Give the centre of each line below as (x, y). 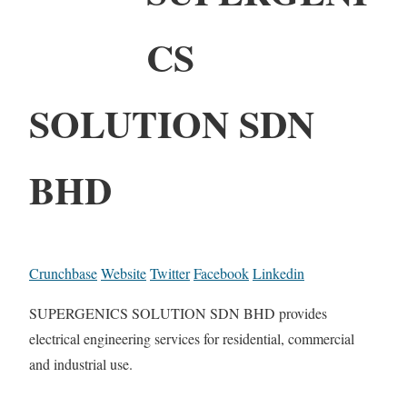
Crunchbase (63, 273)
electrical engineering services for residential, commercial (192, 338)
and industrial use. (81, 363)
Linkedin (278, 273)
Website (124, 273)
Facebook (221, 273)
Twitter (170, 273)
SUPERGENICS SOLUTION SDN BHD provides (178, 313)
